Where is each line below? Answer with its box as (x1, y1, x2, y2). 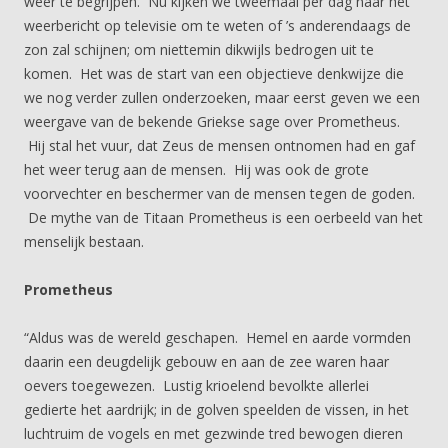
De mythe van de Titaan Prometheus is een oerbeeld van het (24, 208, 423, 227)
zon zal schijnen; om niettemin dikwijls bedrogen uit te (24, 40, 374, 59)
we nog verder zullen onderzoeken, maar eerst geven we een (24, 88, 420, 107)
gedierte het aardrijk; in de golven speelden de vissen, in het (24, 400, 409, 419)
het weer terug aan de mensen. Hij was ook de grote (24, 160, 369, 179)
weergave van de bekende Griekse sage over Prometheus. (24, 112, 400, 131)
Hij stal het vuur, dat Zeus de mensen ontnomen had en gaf (24, 136, 415, 155)
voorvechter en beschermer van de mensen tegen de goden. (24, 184, 415, 203)
